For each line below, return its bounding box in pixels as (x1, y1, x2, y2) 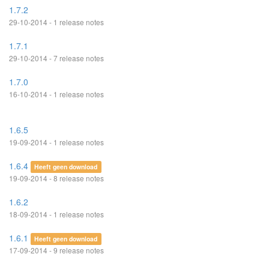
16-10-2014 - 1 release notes (9, 89, 104, 99)
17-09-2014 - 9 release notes (9, 245, 104, 255)
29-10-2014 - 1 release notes (9, 17, 104, 27)
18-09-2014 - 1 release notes (9, 209, 104, 219)
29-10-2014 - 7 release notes (9, 53, 104, 63)
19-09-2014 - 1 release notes (9, 137, 104, 147)
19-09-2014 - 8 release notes (9, 173, 104, 183)
